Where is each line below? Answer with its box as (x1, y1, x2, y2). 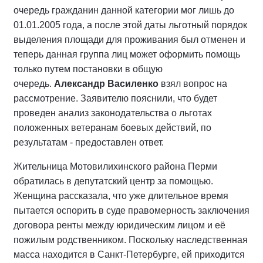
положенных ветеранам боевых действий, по (14, 123, 211, 133)
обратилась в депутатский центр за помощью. (14, 176, 213, 186)
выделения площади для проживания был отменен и (14, 35, 245, 45)
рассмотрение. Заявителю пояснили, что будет (14, 93, 217, 103)
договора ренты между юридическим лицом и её (14, 220, 225, 230)
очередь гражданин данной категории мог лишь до (14, 5, 234, 15)
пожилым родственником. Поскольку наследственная (14, 235, 248, 245)
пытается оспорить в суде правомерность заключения (14, 205, 249, 215)
